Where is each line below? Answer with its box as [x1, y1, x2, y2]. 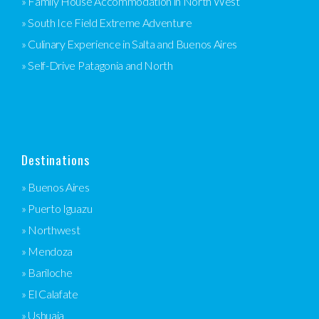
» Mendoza [21, 244, 73, 258]
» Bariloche [21, 266, 73, 279]
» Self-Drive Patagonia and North [21, 58, 173, 72]
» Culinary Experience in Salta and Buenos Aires [21, 37, 237, 51]
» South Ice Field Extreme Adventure [21, 16, 192, 29]
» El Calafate [21, 287, 78, 300]
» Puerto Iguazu [21, 202, 93, 215]
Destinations [21, 150, 90, 169]
